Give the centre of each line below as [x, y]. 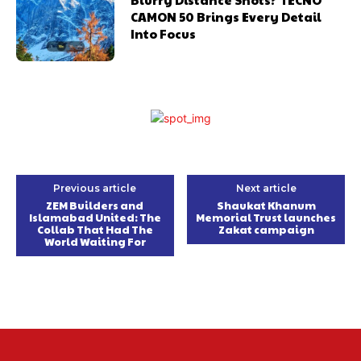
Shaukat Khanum [266, 206]
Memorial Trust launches [266, 218]
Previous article [95, 189]
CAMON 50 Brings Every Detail [226, 17]
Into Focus [164, 34]
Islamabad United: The [95, 218]
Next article [266, 189]
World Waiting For [95, 242]
